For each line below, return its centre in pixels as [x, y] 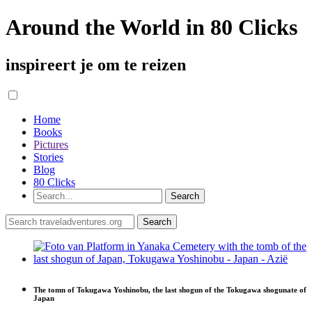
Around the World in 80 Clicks [151, 28]
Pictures [51, 144]
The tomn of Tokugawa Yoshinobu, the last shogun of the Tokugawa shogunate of [170, 289]
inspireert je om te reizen [96, 64]
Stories [48, 157]
